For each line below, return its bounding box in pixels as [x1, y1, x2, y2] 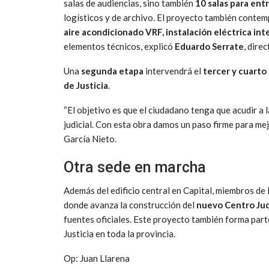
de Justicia [64, 79, 108, 91]
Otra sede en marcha [64, 158, 206, 176]
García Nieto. [64, 133, 116, 144]
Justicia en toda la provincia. [64, 228, 175, 239]
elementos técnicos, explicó [64, 40, 175, 52]
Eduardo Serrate [175, 40, 244, 52]
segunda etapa [81, 65, 144, 76]
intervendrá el [144, 65, 203, 76]
